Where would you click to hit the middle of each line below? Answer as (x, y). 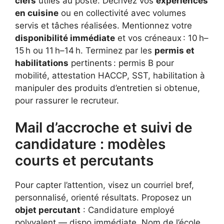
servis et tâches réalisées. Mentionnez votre (103, 25)
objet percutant (48, 210)
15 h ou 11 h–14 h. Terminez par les (85, 50)
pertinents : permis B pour (121, 63)
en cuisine (37, 13)
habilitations (42, 63)
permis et (174, 50)
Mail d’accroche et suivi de (104, 128)
